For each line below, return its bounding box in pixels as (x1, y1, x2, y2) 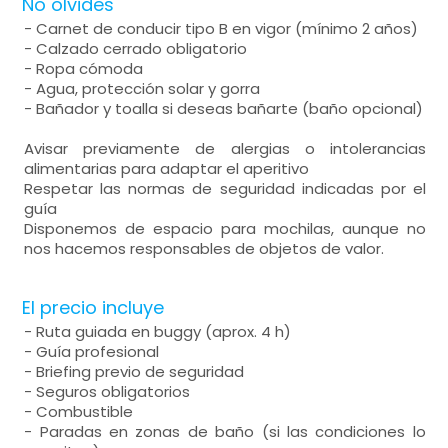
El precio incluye (22, 295, 165, 320)
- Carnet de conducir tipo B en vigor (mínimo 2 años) (24, 18, 419, 39)
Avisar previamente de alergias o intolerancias (24, 138, 426, 159)
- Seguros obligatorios (24, 381, 191, 402)
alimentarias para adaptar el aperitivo (24, 158, 310, 179)
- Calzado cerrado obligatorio (24, 38, 248, 59)
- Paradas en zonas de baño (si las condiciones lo (24, 421, 426, 442)
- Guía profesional (24, 341, 160, 362)
